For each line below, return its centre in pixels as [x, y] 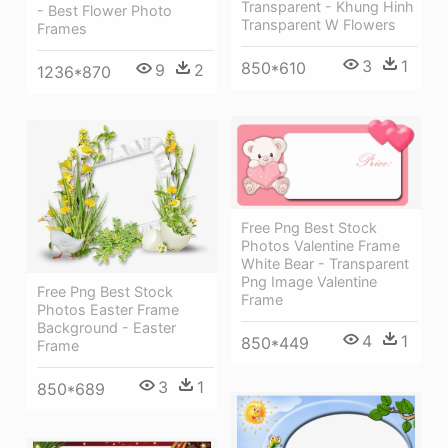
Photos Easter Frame [108, 310]
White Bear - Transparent [325, 264]
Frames [62, 28]
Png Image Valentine [309, 282]
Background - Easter [106, 328]
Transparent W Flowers [318, 24]
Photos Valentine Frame [320, 246]
